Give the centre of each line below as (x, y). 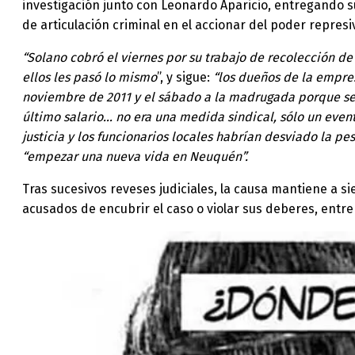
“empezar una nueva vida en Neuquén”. (135, 156)
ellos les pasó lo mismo (90, 77)
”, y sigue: (185, 77)
